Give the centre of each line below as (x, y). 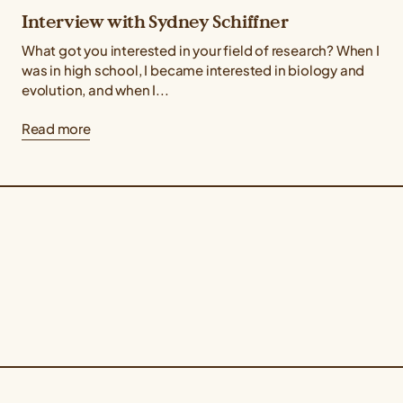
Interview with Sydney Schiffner (155, 22)
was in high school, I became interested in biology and (193, 70)
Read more (56, 129)
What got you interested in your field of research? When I (201, 50)
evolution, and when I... (95, 90)
